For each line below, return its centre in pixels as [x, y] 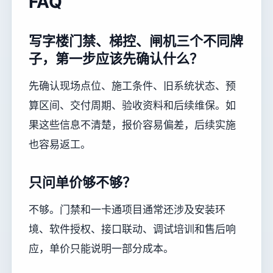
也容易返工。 [60, 144]
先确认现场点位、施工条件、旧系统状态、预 [132, 86]
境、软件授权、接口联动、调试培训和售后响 [132, 229]
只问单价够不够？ [82, 182]
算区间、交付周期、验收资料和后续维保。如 [132, 105]
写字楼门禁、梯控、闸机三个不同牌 [136, 41]
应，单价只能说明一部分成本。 [101, 249]
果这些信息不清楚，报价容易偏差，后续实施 [132, 125]
